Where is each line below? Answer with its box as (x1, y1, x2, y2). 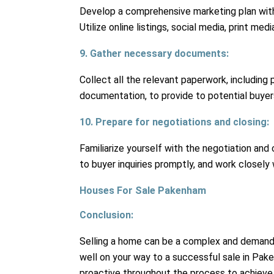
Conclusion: (80, 209, 133, 221)
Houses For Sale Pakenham (80, 185, 206, 197)
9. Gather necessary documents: (80, 48, 229, 60)
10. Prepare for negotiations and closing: (80, 116, 269, 128)
